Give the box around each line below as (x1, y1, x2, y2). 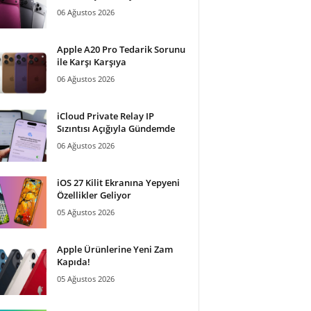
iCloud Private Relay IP (56, 109, 154, 122)
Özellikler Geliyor (56, 188, 131, 201)
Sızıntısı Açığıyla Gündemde (56, 121, 175, 135)
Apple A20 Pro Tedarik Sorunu (56, 42, 185, 56)
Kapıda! (56, 255, 90, 268)
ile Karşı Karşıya (56, 55, 126, 68)
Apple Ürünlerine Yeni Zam (56, 242, 173, 255)
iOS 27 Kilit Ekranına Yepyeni (56, 176, 180, 189)
